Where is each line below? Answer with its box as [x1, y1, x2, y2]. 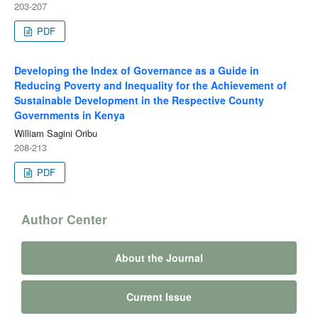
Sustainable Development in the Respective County [13, 93, 264, 108]
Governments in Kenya [13, 108, 125, 123]
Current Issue [126, 290, 192, 305]
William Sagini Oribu [13, 126, 97, 141]
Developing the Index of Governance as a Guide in [13, 63, 259, 78]
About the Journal [115, 251, 203, 265]
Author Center [21, 210, 107, 229]
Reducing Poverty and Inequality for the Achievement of [13, 78, 287, 93]
